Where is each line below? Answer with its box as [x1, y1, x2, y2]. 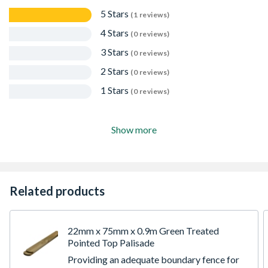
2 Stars [100, 65, 130, 77]
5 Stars [100, 8, 130, 19]
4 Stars [100, 27, 130, 38]
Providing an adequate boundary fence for [68, 254, 239, 265]
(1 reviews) [130, 10, 170, 19]
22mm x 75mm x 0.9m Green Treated [68, 225, 219, 236]
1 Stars [100, 84, 130, 96]
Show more [111, 124, 157, 135]
